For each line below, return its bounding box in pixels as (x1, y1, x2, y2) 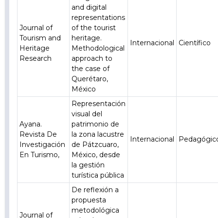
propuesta (72, 196, 107, 204)
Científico (179, 38, 211, 47)
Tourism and (19, 34, 61, 42)
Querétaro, (72, 74, 109, 83)
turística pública (72, 171, 125, 180)
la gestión (72, 161, 105, 169)
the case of (72, 64, 110, 73)
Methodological (72, 44, 125, 53)
